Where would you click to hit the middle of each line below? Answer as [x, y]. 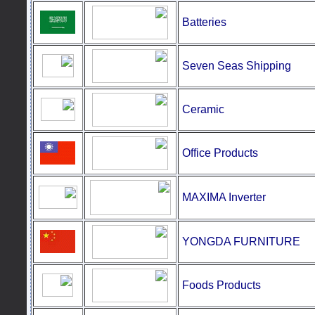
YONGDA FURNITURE [241, 242]
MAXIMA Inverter [224, 197]
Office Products [220, 153]
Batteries [204, 22]
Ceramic [203, 109]
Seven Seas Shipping [236, 66]
